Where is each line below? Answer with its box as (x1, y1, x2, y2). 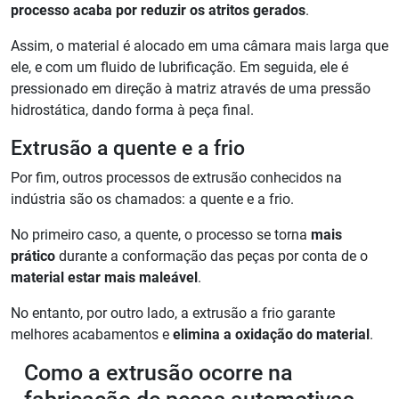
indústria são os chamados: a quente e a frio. (11, 191, 297, 208)
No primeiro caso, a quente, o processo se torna (11, 226, 311, 244)
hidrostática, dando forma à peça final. (11, 102, 257, 119)
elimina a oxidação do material (173, 326, 370, 344)
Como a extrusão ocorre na (24, 360, 293, 387)
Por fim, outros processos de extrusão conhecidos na (11, 169, 342, 187)
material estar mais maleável (11, 269, 198, 287)
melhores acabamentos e (11, 326, 173, 344)
